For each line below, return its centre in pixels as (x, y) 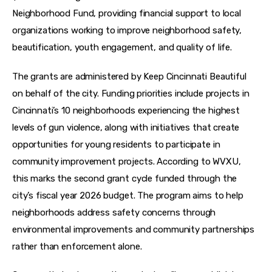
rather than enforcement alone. (77, 246)
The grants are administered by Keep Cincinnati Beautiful (131, 76)
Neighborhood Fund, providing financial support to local (128, 14)
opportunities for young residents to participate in (117, 144)
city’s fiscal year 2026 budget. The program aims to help (129, 195)
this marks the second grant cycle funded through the (126, 178)
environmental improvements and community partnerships (134, 229)
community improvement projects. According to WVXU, (128, 161)
